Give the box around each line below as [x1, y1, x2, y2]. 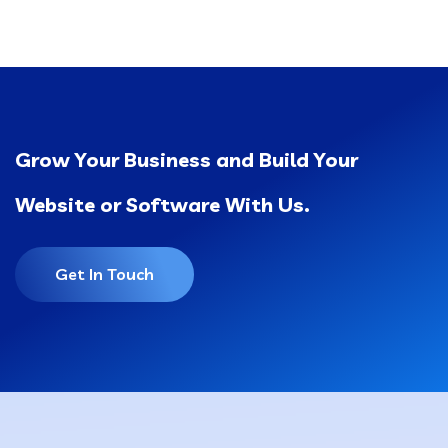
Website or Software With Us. [15, 192, 310, 218]
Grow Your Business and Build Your [15, 147, 358, 173]
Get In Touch [55, 264, 154, 285]
